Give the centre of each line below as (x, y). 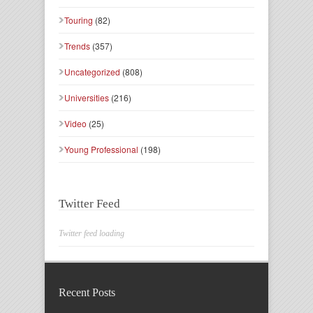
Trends (77, 45)
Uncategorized (92, 71)
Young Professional (101, 149)
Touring (79, 20)
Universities (87, 97)
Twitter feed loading (92, 233)
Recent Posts (87, 292)
